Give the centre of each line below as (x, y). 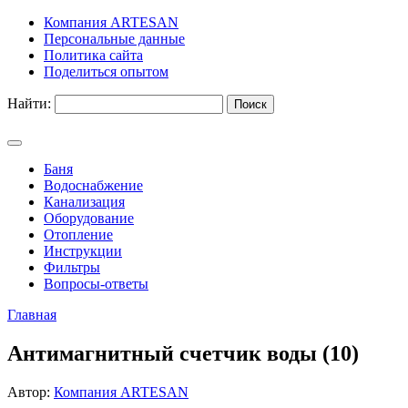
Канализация (84, 202)
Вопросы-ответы (96, 284)
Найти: (29, 103)
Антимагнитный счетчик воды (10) (183, 353)
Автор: (31, 392)
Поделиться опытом (106, 71)
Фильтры (72, 267)
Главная (32, 315)
